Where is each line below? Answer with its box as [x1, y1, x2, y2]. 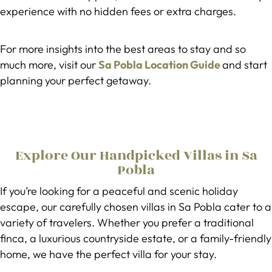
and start [222, 58, 267, 72]
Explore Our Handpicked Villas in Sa [15, 145, 257, 166]
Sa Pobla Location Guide [98, 58, 220, 72]
